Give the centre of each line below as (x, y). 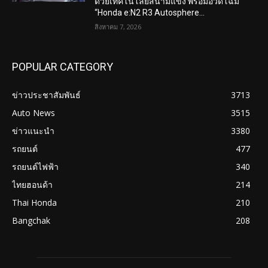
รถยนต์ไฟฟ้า (35, 167)
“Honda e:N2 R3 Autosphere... (150, 13)
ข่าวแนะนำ (33, 131)
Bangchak (31, 221)
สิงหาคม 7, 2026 (118, 27)
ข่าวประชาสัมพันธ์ (46, 95)
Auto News (33, 113)
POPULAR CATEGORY (63, 67)
